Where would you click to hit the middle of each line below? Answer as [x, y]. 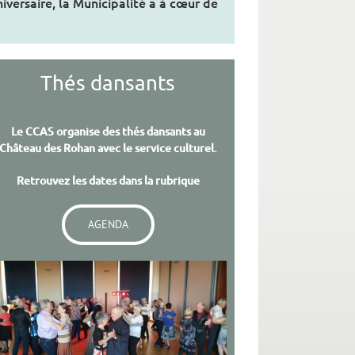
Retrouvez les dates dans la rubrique [108, 181]
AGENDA [108, 225]
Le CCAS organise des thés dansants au [108, 132]
